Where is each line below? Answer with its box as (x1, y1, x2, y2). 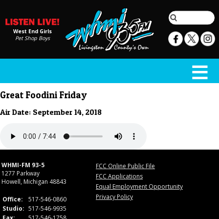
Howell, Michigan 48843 (1, 177, 66, 186)
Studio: (2, 204, 24, 213)
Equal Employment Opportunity (96, 182, 183, 191)
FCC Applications (96, 172, 143, 181)
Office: (2, 195, 23, 204)
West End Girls (13, 27, 52, 35)
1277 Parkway (1, 169, 40, 178)
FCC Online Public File (96, 162, 155, 171)
